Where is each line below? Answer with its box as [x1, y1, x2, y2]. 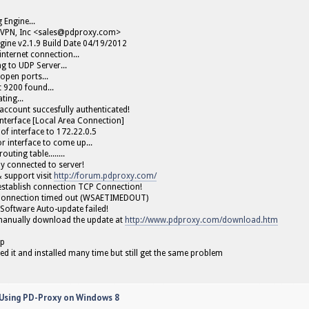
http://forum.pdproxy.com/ [54, 170, 157, 181]
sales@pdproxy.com [38, 27, 116, 37]
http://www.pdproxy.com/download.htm [125, 215, 278, 225]
